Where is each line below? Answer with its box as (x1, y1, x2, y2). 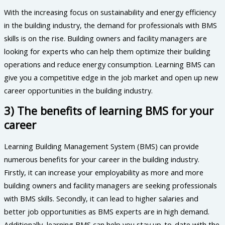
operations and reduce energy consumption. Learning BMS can (4, 59, 215, 69)
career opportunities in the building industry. (4, 85, 153, 95)
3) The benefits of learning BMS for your (4, 103, 213, 119)
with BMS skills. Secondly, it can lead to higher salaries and (4, 193, 198, 203)
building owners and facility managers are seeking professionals (4, 180, 217, 190)
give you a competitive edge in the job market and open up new (4, 72, 218, 82)
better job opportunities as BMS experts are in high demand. (4, 206, 209, 216)
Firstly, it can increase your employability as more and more (4, 167, 203, 177)
